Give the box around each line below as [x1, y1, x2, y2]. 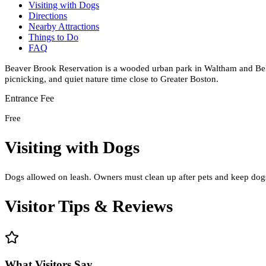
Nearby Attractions [28, 21, 99, 31]
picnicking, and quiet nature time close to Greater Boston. [5, 73, 218, 84]
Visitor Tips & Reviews [5, 197, 173, 216]
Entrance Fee [5, 93, 54, 104]
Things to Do [28, 31, 78, 42]
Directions [28, 10, 67, 21]
